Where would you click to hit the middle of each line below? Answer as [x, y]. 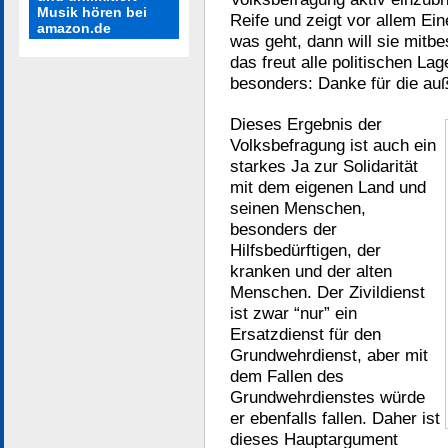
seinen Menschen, [298, 208]
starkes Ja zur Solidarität [324, 166]
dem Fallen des [287, 376]
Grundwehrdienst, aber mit [329, 355]
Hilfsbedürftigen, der [305, 250]
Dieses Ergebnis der [306, 124]
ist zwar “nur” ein [293, 313]
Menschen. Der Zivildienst [327, 292]
